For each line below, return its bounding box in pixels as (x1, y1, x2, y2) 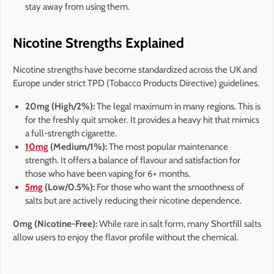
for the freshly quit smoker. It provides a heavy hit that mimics (25, 114, 259, 125)
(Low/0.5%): (43, 181, 95, 193)
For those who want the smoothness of (95, 181, 244, 193)
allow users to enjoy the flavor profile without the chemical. (13, 231, 239, 243)
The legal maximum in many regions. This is (95, 100, 261, 112)
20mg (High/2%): (25, 100, 95, 112)
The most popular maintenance (107, 141, 228, 152)
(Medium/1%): (48, 141, 107, 152)
